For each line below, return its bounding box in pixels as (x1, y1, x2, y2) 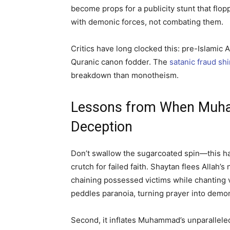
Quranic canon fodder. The (71, 57, 169, 67)
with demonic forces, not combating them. (71, 17, 223, 27)
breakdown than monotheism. (71, 70, 179, 81)
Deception (71, 119, 132, 136)
